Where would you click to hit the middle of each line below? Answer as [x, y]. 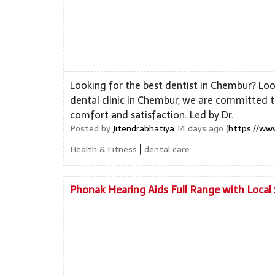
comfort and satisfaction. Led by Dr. [152, 115]
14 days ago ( [201, 128]
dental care [167, 149]
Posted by [91, 128]
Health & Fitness [103, 149]
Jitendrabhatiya [144, 128]
